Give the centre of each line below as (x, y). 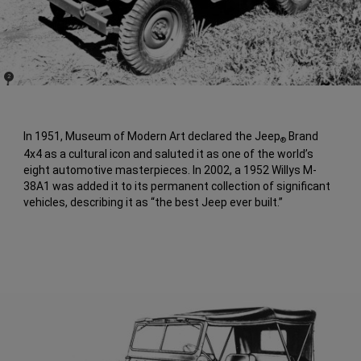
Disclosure (21, 81)
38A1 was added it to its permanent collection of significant (177, 186)
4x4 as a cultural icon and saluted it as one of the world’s (169, 154)
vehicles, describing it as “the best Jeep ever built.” (154, 202)
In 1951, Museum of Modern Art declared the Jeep (152, 136)
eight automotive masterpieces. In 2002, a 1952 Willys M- (170, 170)
